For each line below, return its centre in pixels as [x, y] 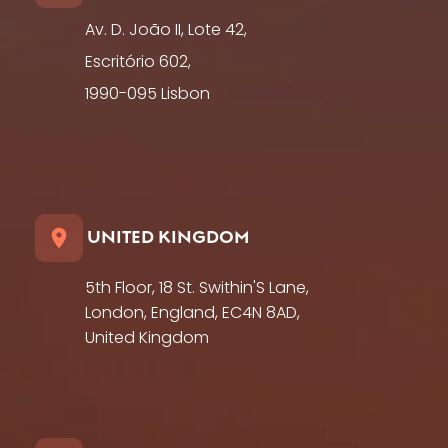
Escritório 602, [138, 62]
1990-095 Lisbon [147, 94]
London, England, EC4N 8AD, [192, 313]
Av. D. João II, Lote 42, [166, 30]
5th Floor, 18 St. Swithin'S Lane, [197, 288]
